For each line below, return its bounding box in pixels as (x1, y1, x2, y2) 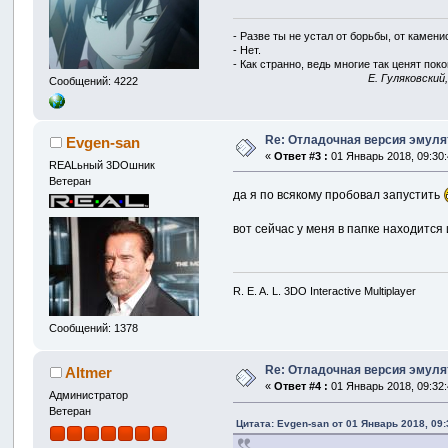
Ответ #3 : (274, 149, 329, 162)
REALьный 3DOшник (49, 158, 156, 171)
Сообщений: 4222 (49, 75, 139, 88)
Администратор (49, 389, 129, 402)
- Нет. (233, 44, 262, 57)
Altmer (64, 364, 112, 382)
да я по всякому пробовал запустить (233, 188, 444, 203)
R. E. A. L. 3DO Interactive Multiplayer (233, 284, 417, 297)
